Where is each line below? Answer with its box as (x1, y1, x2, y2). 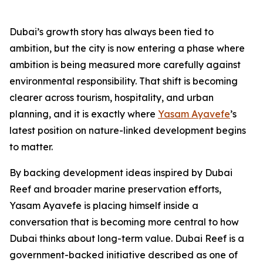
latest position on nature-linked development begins (9, 124, 246, 137)
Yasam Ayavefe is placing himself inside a (9, 200, 198, 212)
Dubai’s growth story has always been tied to (9, 26, 214, 38)
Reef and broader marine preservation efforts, (9, 183, 221, 195)
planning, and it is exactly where (9, 108, 158, 120)
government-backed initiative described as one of (9, 249, 238, 261)
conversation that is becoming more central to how (9, 216, 239, 228)
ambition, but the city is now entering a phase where (9, 42, 245, 55)
